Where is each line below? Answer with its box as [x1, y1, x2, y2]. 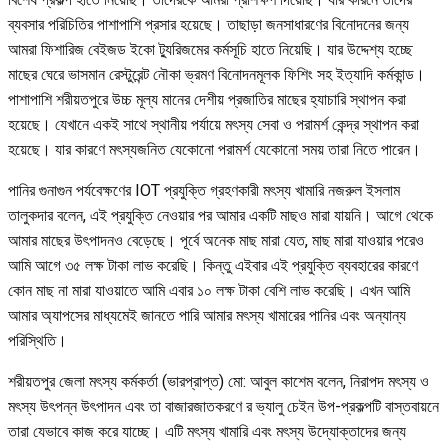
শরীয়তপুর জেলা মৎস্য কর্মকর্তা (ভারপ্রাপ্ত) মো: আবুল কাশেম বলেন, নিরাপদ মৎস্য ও [8, 371, 429, 391]
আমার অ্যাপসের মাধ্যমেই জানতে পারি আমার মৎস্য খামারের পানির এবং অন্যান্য [8, 305, 406, 325]
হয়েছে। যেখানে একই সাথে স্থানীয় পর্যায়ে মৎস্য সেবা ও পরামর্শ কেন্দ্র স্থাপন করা [8, 114, 419, 134]
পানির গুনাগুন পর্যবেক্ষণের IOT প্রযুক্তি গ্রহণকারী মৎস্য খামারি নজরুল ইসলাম [8, 180, 400, 200]
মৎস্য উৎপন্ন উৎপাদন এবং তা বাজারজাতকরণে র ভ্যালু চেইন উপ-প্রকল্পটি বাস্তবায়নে [8, 396, 439, 416]
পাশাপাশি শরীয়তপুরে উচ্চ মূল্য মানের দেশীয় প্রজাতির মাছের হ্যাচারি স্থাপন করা [8, 89, 406, 109]
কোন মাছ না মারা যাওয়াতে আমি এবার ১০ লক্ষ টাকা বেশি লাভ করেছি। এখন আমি [8, 280, 410, 300]
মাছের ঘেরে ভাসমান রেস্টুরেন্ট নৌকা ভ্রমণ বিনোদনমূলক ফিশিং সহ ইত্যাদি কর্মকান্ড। [8, 64, 425, 84]
